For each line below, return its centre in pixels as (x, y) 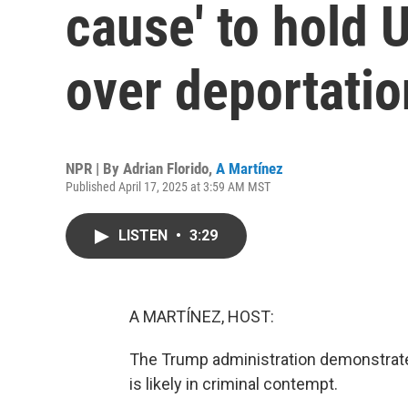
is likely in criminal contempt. (234, 384)
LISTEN (145, 235)
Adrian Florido (166, 168)
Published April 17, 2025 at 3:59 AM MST (168, 187)
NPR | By (94, 168)
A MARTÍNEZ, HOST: (202, 316)
